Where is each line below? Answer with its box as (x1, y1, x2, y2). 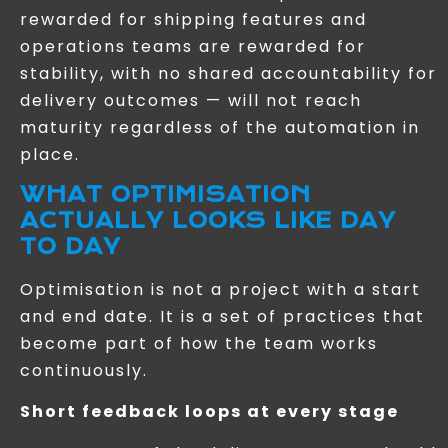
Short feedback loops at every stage (20, 400, 399, 424)
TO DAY (20, 234, 121, 260)
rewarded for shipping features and (20, 7, 367, 31)
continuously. (20, 359, 148, 383)
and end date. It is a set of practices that (20, 305, 425, 329)
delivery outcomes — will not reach (20, 88, 362, 112)
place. (20, 142, 80, 166)
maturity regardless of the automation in (20, 115, 420, 139)
